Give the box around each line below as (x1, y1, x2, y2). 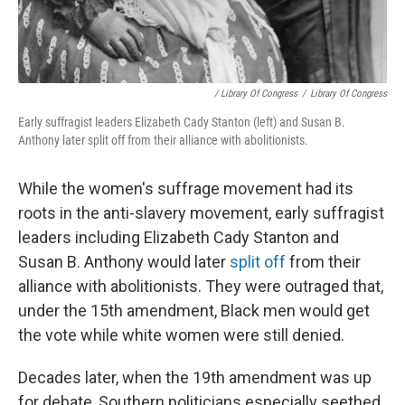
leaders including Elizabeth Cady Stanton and (18, 227, 339, 247)
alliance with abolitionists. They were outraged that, (18, 276, 383, 296)
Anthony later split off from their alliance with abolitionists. (18, 132, 308, 147)
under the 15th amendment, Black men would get (18, 300, 370, 320)
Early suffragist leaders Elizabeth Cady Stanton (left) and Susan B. (18, 114, 345, 129)
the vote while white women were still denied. (18, 325, 344, 344)
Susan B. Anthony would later (18, 251, 230, 271)
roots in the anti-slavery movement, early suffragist (18, 202, 384, 222)
